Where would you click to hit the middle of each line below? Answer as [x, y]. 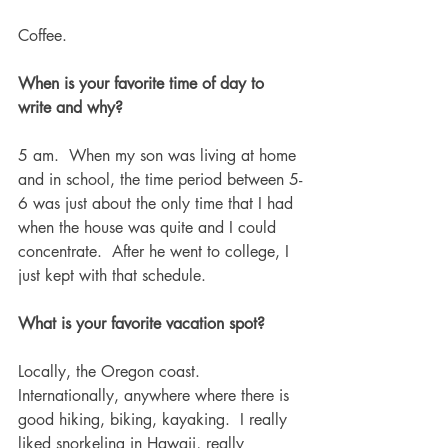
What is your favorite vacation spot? [141, 323]
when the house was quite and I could [149, 227]
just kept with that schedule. [114, 275]
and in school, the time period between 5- [160, 179]
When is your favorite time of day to [143, 83]
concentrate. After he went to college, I [156, 251]
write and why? [70, 107]
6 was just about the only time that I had [158, 203]
